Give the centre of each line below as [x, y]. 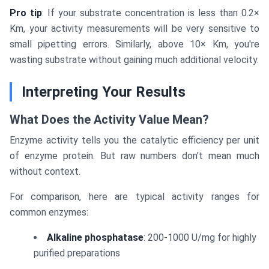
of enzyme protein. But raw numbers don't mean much [134, 156]
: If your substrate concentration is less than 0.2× [151, 13]
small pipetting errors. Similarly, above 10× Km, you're [134, 44]
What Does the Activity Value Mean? [109, 120]
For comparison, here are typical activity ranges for [134, 197]
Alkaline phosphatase [95, 238]
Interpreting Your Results [104, 92]
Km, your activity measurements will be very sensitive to [134, 29]
